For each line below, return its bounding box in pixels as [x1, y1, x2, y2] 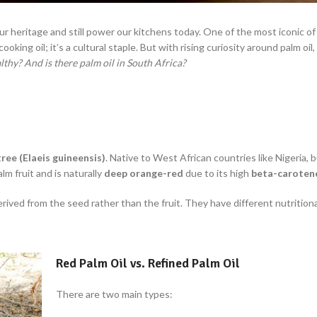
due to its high [183, 166, 251, 179]
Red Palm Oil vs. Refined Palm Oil [55, 255, 240, 271]
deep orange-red [104, 166, 183, 179]
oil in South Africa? [100, 56, 186, 69]
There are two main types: [55, 287, 173, 300]
